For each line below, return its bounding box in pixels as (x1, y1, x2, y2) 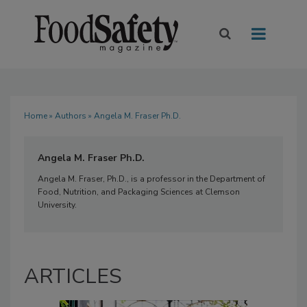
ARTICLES (24, 262, 122, 291)
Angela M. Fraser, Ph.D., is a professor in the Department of (38, 173, 265, 185)
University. (38, 199, 77, 211)
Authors (55, 110, 86, 122)
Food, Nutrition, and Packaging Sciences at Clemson (38, 186, 240, 198)
